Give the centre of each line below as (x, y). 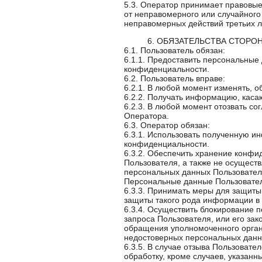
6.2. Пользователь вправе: (175, 78)
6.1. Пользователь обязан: (175, 50)
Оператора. (146, 116)
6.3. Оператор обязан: (167, 125)
